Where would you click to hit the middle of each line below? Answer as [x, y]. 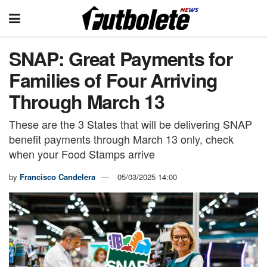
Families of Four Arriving [113, 80]
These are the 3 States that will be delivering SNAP [131, 124]
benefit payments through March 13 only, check [121, 139]
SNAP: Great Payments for [121, 58]
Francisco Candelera [58, 176]
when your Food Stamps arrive [82, 153]
